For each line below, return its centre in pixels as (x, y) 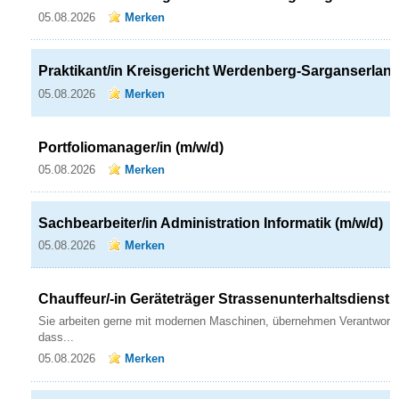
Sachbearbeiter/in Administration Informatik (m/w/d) (211, 224)
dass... (56, 337)
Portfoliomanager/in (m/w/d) (131, 147)
